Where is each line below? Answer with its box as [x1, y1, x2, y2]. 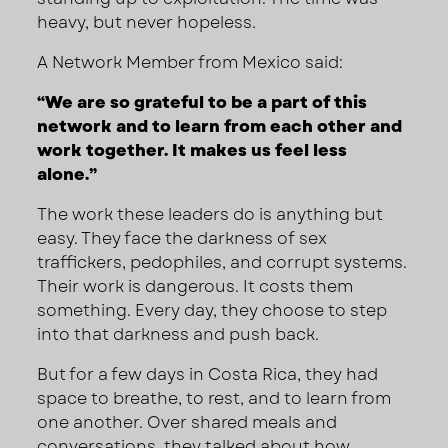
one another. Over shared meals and [37, 410, 338, 434]
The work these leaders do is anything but [37, 202, 384, 226]
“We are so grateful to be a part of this [37, 90, 368, 114]
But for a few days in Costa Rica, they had [37, 362, 379, 386]
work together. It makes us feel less [37, 138, 348, 162]
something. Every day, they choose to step [37, 298, 388, 322]
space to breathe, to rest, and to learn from [37, 386, 392, 410]
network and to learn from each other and [37, 114, 403, 138]
